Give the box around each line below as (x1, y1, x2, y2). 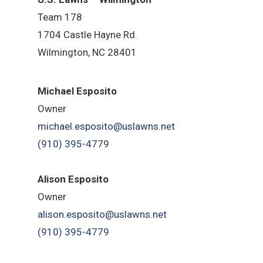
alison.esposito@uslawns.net (38, 208, 167, 220)
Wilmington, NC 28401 (38, 46, 137, 59)
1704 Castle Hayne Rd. (38, 29, 138, 41)
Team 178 (38, 11, 83, 23)
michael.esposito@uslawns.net (38, 120, 176, 132)
